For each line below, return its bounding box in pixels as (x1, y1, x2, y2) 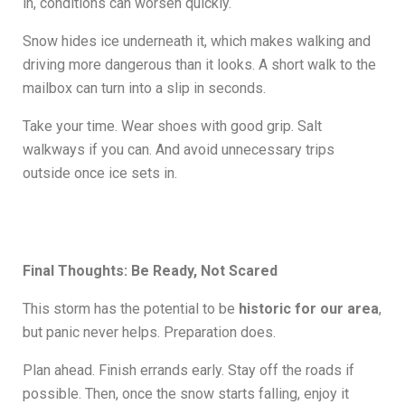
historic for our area (239, 300, 379, 318)
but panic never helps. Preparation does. (23, 324, 276, 342)
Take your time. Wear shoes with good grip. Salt (23, 118, 322, 136)
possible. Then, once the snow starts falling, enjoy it (23, 385, 349, 403)
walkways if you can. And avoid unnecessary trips (23, 141, 334, 159)
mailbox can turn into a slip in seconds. (23, 80, 266, 98)
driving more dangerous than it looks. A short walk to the (23, 56, 376, 74)
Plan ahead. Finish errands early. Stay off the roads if (23, 362, 354, 380)
